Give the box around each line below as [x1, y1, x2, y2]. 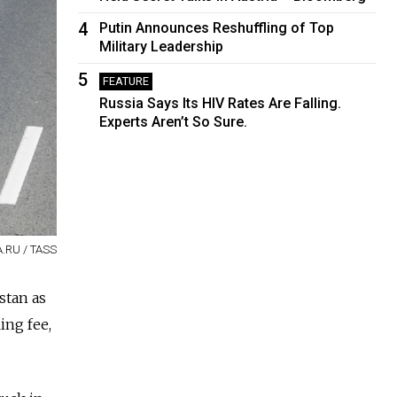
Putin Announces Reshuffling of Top [99, 19, 335, 36]
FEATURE [103, 74, 150, 88]
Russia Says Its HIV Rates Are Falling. [99, 94, 342, 112]
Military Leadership [99, 37, 224, 55]
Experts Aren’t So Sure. [99, 113, 248, 130]
